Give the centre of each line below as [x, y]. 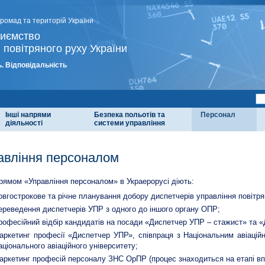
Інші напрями [28, 115]
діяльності [24, 123]
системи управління [130, 123]
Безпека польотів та [130, 115]
